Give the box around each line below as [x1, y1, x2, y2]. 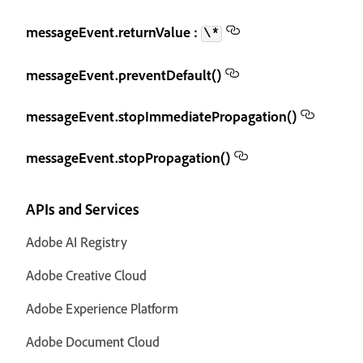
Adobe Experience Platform [26, 300, 178, 317]
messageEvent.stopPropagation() [26, 148, 230, 166]
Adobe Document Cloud [26, 333, 160, 350]
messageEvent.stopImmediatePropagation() [26, 107, 297, 125]
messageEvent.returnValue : [26, 23, 201, 41]
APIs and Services [26, 199, 139, 219]
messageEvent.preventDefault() [26, 66, 221, 83]
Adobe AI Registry [26, 233, 127, 250]
